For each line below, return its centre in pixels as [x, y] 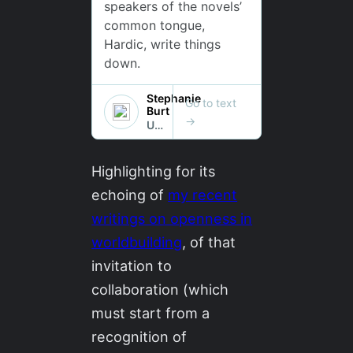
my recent [203, 195]
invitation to [132, 266]
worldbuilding [137, 242]
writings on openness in [172, 219]
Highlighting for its [154, 171]
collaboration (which [160, 290]
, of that [209, 242]
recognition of [139, 337]
